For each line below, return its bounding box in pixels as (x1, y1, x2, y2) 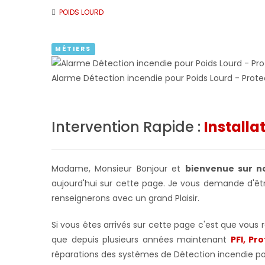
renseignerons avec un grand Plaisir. (51, 192, 199, 204)
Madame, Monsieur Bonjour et (51, 162, 185, 174)
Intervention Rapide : (51, 117, 204, 137)
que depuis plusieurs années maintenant (51, 233, 231, 245)
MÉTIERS (55, 44, 92, 53)
